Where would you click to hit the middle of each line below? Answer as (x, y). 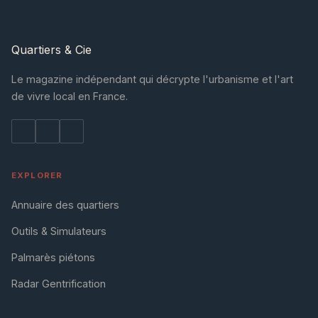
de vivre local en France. (70, 97)
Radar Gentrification (59, 284)
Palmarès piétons (53, 258)
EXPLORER (37, 176)
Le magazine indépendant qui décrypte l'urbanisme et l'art (152, 79)
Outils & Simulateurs (59, 231)
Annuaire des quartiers (65, 205)
